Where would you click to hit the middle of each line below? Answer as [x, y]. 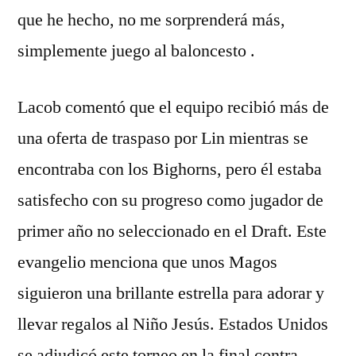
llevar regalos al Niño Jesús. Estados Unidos [173, 324]
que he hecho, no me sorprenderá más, [151, 20]
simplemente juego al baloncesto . [136, 51]
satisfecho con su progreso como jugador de [170, 200]
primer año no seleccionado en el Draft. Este [172, 231]
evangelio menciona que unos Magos [147, 262]
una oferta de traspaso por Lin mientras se [163, 138]
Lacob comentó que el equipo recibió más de [173, 107]
